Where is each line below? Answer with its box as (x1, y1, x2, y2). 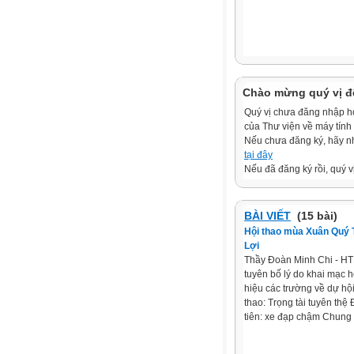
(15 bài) (294, 209, 337, 222)
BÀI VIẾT (244, 209, 291, 222)
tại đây (244, 149, 273, 160)
